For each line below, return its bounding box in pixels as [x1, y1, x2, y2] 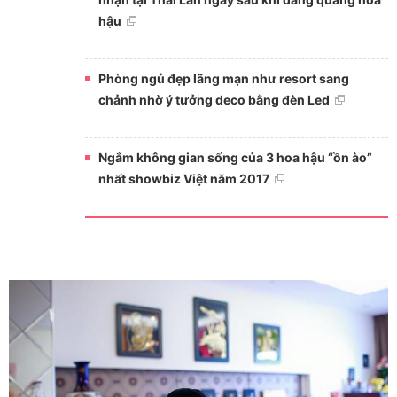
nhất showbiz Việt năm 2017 [97, 170, 269, 186]
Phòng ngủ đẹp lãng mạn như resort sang [97, 70, 349, 86]
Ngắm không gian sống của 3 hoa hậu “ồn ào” [97, 149, 372, 165]
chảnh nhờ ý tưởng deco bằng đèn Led [97, 91, 330, 107]
